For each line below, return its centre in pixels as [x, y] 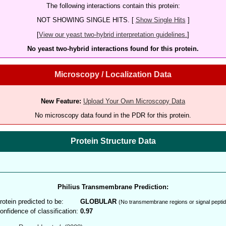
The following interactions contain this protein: [113, 6]
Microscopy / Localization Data [113, 75]
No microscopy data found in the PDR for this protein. [113, 115]
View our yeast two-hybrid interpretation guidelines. [113, 34]
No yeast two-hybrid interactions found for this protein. [113, 48]
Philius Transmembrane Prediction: [113, 187]
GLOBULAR [98, 202]
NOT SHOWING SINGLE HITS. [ [86, 20]
